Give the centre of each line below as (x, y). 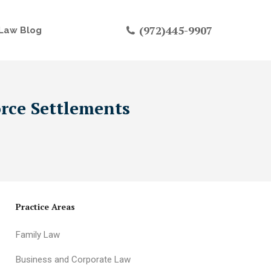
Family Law (38, 235)
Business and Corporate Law (73, 260)
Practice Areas (45, 207)
